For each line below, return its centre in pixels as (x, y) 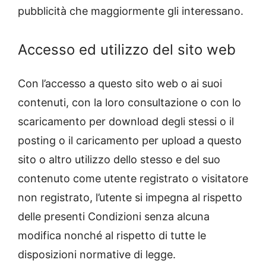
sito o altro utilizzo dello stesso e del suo (119, 160)
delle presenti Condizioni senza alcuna (114, 217)
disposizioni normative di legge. (97, 255)
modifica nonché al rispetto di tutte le (112, 236)
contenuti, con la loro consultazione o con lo (129, 103)
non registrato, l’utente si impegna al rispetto (130, 198)
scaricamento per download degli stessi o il (126, 122)
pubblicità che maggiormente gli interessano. (131, 11)
